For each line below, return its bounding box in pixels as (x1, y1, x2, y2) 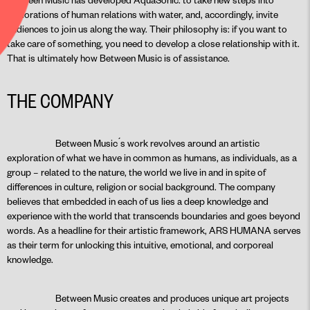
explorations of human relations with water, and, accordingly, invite (7, 8, 278, 20)
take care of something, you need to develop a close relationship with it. (7, 37, 300, 49)
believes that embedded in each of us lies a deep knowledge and (7, 195, 268, 207)
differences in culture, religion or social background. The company (7, 181, 275, 192)
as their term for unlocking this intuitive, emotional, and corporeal (7, 239, 273, 250)
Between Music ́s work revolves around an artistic (55, 137, 259, 149)
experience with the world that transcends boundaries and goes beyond (7, 210, 300, 221)
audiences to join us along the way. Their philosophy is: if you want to (7, 23, 287, 35)
